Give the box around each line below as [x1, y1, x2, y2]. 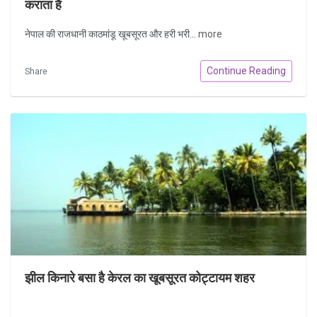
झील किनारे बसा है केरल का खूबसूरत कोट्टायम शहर [25, 270, 255, 285]
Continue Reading [207, 64, 286, 76]
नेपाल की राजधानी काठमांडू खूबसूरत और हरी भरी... [25, 28, 198, 40]
